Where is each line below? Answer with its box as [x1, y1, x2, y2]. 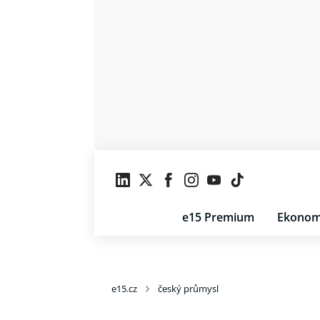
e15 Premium [182, 209, 254, 225]
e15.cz [111, 282, 137, 295]
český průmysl [158, 282, 219, 295]
